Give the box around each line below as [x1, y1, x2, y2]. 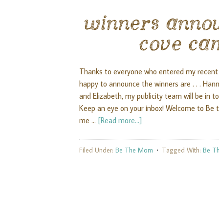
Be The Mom [115, 146, 153, 154]
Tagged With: [162, 146, 203, 154]
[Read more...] [98, 115, 142, 125]
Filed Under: [79, 146, 115, 154]
